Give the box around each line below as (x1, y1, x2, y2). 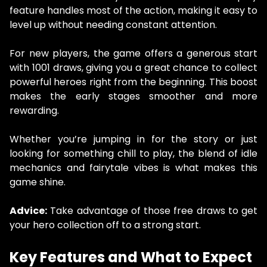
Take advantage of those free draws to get (47, 204, 257, 218)
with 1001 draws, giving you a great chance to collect (10, 61, 257, 75)
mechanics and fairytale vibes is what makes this (10, 161, 257, 175)
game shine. (10, 175, 66, 190)
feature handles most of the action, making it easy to (10, 4, 257, 18)
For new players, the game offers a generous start (10, 46, 257, 61)
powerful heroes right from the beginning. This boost (10, 75, 257, 89)
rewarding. (10, 104, 59, 118)
